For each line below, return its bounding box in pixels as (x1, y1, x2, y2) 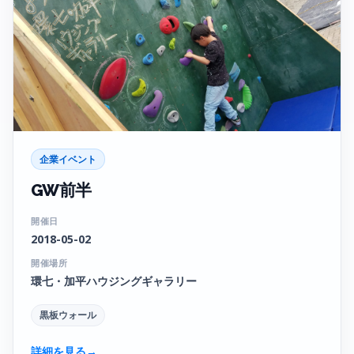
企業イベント (40, 153, 96, 167)
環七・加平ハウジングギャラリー (31, 273, 197, 289)
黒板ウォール (40, 308, 96, 322)
